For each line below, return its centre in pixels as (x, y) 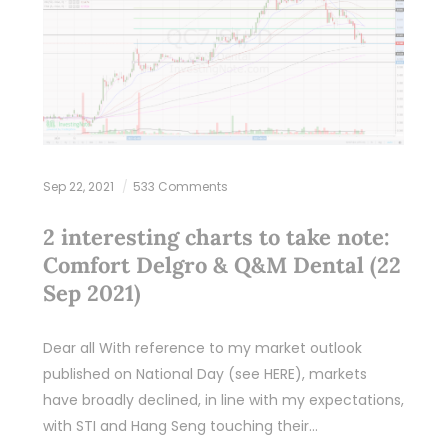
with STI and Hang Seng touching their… (180, 426)
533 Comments (180, 187)
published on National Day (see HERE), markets (204, 374)
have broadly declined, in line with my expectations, (223, 400)
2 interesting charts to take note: (216, 237)
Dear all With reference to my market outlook (202, 348)
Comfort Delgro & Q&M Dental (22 (221, 265)
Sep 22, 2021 (79, 187)
